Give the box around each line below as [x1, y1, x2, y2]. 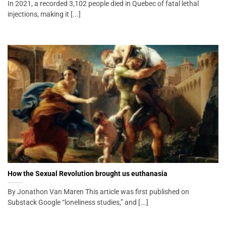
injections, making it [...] [8, 10, 81, 18]
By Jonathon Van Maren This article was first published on [8, 187, 189, 196]
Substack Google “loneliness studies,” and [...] [8, 198, 148, 206]
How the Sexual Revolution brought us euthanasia [8, 169, 167, 178]
